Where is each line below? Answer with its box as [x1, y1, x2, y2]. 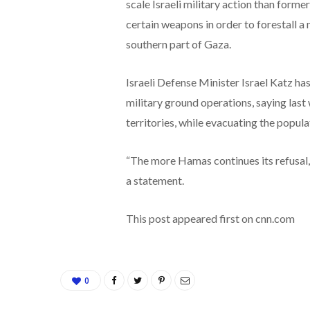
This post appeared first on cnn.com [125, 211, 295, 225]
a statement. [125, 173, 184, 187]
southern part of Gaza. [125, 37, 231, 51]
